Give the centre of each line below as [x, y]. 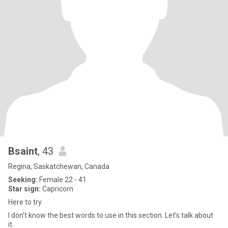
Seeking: [23, 180]
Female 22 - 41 [62, 180]
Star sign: [24, 189]
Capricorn [57, 189]
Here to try [25, 202]
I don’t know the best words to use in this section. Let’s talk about [111, 215]
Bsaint [23, 151]
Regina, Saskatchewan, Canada [59, 166]
